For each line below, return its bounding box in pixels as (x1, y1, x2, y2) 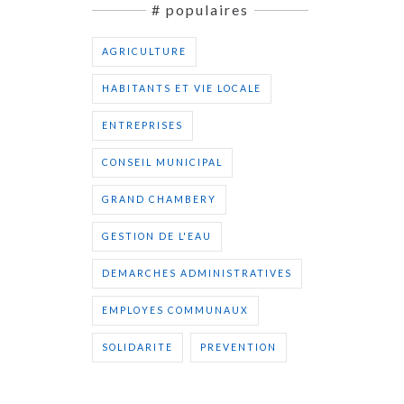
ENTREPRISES (102, 119, 183, 131)
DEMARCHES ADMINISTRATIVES (102, 267, 292, 279)
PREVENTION (200, 341, 277, 353)
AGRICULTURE (102, 45, 187, 57)
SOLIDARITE (102, 341, 173, 353)
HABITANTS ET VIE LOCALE (102, 82, 262, 94)
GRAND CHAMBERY (102, 193, 216, 205)
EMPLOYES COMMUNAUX (102, 304, 249, 316)
